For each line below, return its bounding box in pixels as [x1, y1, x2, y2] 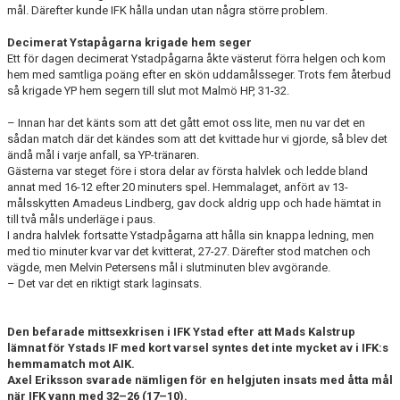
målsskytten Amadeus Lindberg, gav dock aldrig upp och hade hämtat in [7, 196, 381, 210]
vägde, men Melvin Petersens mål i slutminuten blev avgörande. [7, 261, 330, 274]
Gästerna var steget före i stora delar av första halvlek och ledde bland [7, 164, 368, 178]
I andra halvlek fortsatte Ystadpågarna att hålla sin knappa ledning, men [7, 229, 374, 242]
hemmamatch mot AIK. [7, 357, 135, 371]
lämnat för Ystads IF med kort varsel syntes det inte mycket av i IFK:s [7, 341, 388, 354]
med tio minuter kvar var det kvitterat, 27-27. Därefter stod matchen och [7, 245, 371, 258]
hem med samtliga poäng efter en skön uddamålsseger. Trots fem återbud [7, 68, 391, 81]
